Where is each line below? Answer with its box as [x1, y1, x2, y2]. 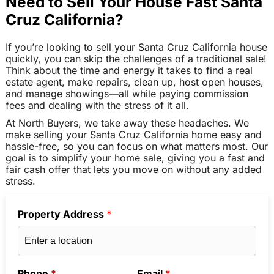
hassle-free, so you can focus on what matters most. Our [5, 140, 268, 153]
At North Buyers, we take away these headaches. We [5, 117, 249, 130]
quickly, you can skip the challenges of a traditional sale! [5, 52, 267, 65]
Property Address [17, 207, 106, 220]
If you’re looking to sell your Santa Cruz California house [5, 40, 267, 53]
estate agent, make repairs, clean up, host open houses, [5, 75, 264, 88]
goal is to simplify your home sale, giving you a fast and [5, 152, 265, 165]
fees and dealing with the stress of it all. [5, 98, 189, 111]
